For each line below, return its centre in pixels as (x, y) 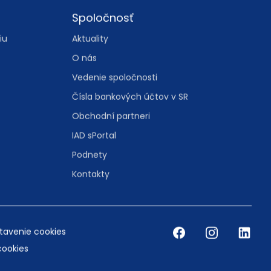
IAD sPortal (94, 171)
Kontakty (90, 210)
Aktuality (90, 74)
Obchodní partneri (111, 152)
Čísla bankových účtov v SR (130, 132)
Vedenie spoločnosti (114, 113)
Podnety (89, 190)
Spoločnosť (103, 53)
